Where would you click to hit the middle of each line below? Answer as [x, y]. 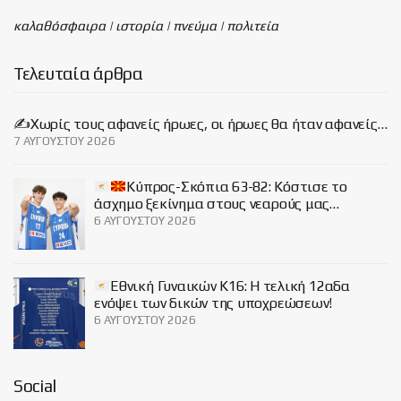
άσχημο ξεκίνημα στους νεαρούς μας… [217, 204]
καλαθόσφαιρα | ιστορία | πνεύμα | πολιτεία [146, 26]
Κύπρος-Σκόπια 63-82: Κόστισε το [237, 187]
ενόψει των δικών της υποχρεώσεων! [213, 303]
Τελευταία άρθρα [78, 73]
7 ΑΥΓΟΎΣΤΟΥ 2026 [64, 141]
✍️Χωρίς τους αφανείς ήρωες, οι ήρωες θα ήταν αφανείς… [200, 124]
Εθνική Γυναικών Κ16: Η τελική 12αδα [230, 286]
